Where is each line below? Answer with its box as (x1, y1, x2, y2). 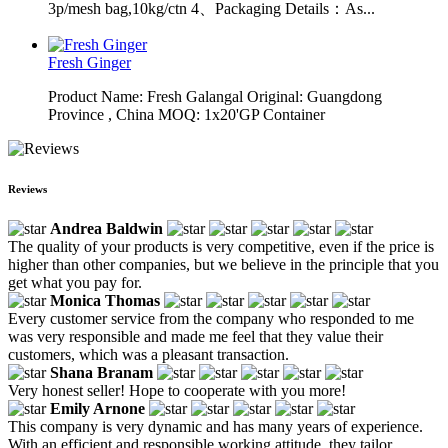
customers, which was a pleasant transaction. (8, 345, 289, 363)
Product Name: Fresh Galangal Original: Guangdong (48, 87, 382, 105)
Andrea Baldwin (50, 219, 163, 237)
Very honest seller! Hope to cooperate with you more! (8, 381, 346, 399)
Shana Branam (50, 363, 153, 381)
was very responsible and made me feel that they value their (8, 327, 383, 345)
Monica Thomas (50, 291, 160, 309)
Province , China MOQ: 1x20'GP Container (48, 105, 325, 123)
